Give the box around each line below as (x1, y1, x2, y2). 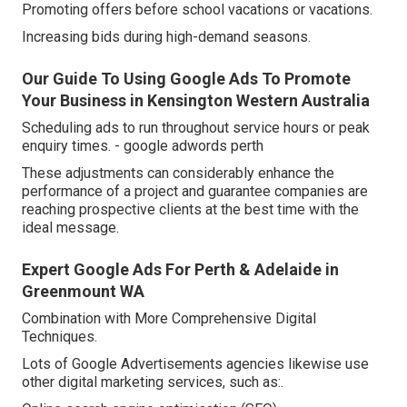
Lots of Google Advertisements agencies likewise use (22, 355, 369, 373)
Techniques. (22, 328, 97, 346)
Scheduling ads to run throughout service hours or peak (22, 119, 370, 137)
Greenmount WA (22, 282, 144, 302)
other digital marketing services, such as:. (22, 373, 283, 392)
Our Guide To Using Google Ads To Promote (22, 69, 351, 89)
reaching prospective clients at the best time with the (22, 201, 359, 219)
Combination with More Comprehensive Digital (22, 310, 316, 328)
